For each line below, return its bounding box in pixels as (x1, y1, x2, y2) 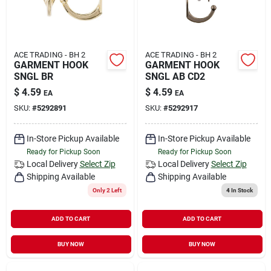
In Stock (229, 186, 253, 194)
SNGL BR (13, 70, 53, 82)
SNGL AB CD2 (145, 70, 205, 82)
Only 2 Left (92, 186, 122, 194)
